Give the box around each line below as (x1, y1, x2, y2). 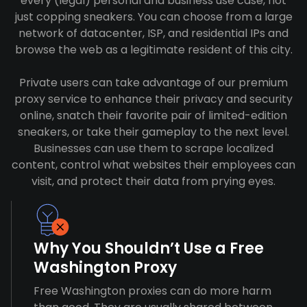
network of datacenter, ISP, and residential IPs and (19, 25, 288, 41)
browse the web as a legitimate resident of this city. (14, 42, 293, 58)
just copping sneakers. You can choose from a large (14, 9, 293, 25)
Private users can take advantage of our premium (19, 75, 288, 90)
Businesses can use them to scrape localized (34, 140, 273, 156)
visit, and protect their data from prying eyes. (32, 173, 275, 189)
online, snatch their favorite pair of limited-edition (20, 108, 287, 123)
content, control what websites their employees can (12, 157, 295, 173)
